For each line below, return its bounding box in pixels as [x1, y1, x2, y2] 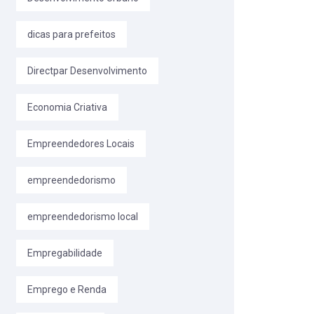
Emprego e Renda [27, 284, 107, 296]
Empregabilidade [27, 247, 102, 259]
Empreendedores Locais [27, 138, 135, 150]
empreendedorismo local [27, 211, 138, 223]
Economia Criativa [27, 102, 107, 114]
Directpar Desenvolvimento [27, 65, 147, 77]
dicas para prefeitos [27, 29, 116, 41]
